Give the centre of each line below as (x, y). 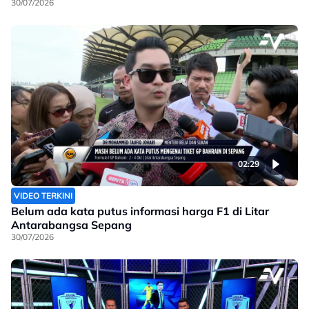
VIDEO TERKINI (43, 195)
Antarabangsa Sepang (71, 225)
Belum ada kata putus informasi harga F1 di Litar (140, 211)
